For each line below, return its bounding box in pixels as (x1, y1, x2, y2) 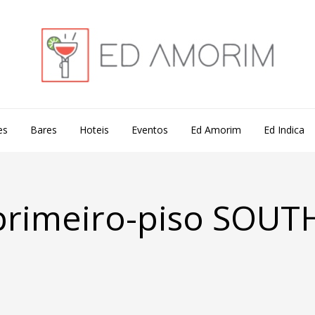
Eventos (131, 123, 168, 136)
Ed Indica (264, 123, 304, 136)
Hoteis (79, 123, 109, 136)
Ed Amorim (191, 123, 241, 136)
